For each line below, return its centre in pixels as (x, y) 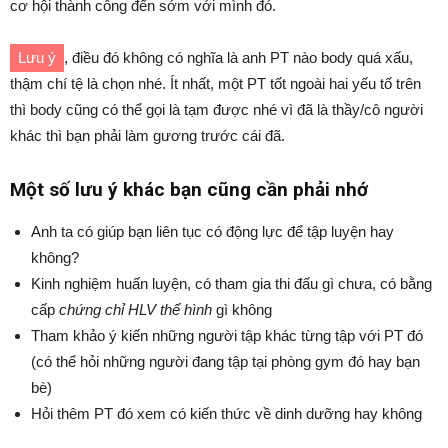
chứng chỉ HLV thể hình (135, 309)
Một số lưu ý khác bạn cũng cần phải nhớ (189, 189)
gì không (242, 309)
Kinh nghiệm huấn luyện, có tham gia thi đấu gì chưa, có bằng (231, 283)
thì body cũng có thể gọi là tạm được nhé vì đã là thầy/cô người (216, 109)
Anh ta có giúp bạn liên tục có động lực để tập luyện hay (212, 231)
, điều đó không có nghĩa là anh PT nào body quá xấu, (238, 57)
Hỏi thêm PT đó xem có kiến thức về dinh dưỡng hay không (226, 413)
